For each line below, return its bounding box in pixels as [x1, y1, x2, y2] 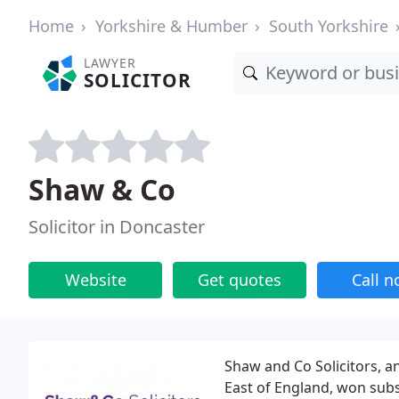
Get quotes [198, 269, 281, 290]
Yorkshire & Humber [95, 15, 248, 37]
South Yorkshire [269, 15, 388, 37]
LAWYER [84, 54, 137, 71]
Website [64, 269, 126, 290]
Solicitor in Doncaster [28, 215, 205, 239]
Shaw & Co [28, 170, 175, 208]
